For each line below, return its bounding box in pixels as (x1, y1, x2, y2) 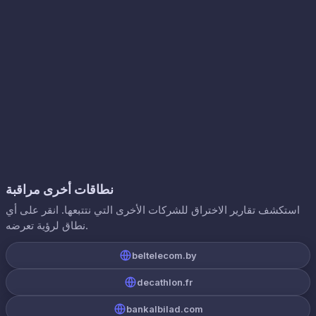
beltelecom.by (132, 250, 197, 261)
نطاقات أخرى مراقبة (6, 182, 114, 197)
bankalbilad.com (126, 303, 203, 315)
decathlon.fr (136, 276, 193, 288)
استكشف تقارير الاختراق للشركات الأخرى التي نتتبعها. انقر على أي (6, 203, 300, 217)
